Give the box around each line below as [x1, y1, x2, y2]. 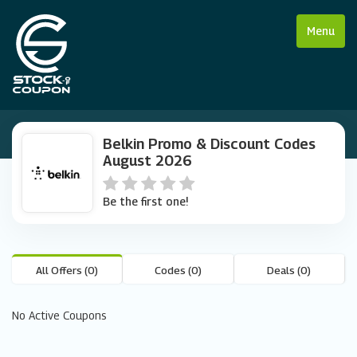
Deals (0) [267, 264, 312, 277]
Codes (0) [154, 264, 202, 277]
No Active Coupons [12, 308, 107, 322]
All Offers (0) [36, 264, 99, 277]
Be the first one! [103, 194, 188, 208]
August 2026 [103, 152, 192, 169]
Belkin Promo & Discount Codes [103, 135, 316, 152]
